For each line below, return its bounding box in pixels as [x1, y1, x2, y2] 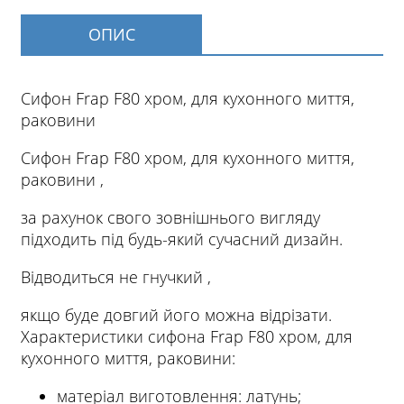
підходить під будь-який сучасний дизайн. [21, 228, 343, 251]
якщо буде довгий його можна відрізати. [21, 304, 332, 326]
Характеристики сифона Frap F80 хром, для [21, 326, 353, 348]
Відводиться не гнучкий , [21, 266, 216, 289]
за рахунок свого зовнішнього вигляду [21, 207, 320, 229]
